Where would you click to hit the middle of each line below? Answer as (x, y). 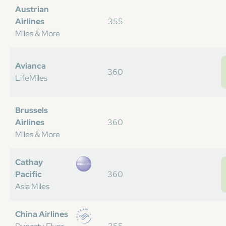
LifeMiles (31, 78)
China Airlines (42, 214)
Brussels (32, 110)
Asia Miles (32, 186)
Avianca (31, 66)
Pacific (29, 174)
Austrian (32, 9)
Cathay (29, 162)
